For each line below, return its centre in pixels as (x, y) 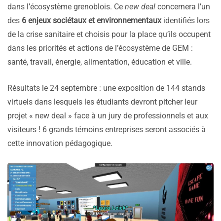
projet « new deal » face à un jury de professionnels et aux (108, 116)
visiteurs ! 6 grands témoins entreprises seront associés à (107, 130)
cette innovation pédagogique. (60, 144)
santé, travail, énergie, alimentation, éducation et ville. (100, 62)
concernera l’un (183, 7)
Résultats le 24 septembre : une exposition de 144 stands (106, 88)
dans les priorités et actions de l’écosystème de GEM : (100, 48)
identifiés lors (185, 21)
